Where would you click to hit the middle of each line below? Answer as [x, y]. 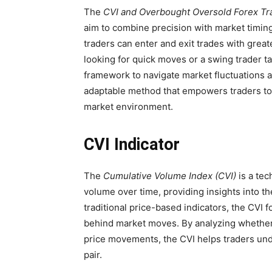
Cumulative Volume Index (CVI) [170, 176]
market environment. [128, 107]
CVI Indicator [132, 145]
